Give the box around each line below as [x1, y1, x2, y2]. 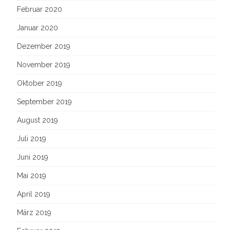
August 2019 [17, 116, 58, 124]
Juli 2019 [17, 135, 46, 143]
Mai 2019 [17, 171, 46, 180]
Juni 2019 [17, 153, 48, 161]
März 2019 [17, 208, 51, 217]
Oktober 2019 [17, 79, 62, 87]
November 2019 [17, 61, 70, 69]
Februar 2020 [17, 5, 62, 13]
